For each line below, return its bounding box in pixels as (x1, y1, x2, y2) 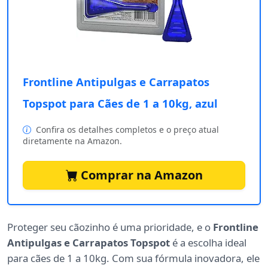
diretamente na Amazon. (23, 135, 122, 147)
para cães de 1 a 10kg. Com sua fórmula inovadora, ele (7, 251, 260, 266)
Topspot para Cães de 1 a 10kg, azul (23, 96, 218, 111)
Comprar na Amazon (77, 167, 203, 184)
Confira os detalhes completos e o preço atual (33, 124, 219, 136)
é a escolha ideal (170, 236, 246, 250)
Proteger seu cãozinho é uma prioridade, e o (7, 220, 213, 234)
